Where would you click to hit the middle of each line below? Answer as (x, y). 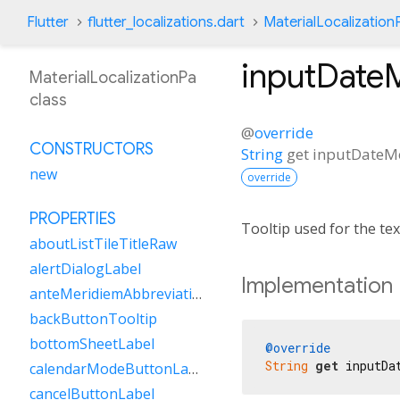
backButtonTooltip (93, 319)
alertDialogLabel (85, 269)
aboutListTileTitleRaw (103, 244)
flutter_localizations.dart (166, 22)
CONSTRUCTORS (92, 149)
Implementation (317, 285)
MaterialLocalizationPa (113, 78)
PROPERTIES (73, 219)
